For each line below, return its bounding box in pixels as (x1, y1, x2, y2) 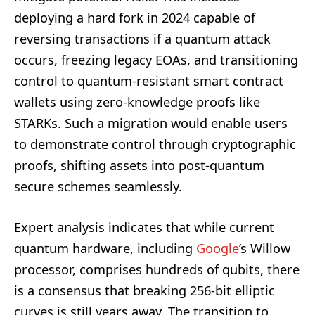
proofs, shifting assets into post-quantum (14, 156, 264, 174)
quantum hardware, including (14, 239, 196, 257)
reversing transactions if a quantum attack (14, 30, 271, 47)
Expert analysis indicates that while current (14, 218, 274, 236)
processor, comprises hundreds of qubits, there (14, 260, 300, 278)
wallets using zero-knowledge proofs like (14, 93, 260, 110)
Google (196, 239, 239, 257)
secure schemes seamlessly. (14, 177, 182, 195)
